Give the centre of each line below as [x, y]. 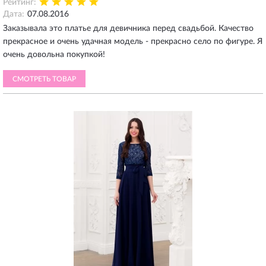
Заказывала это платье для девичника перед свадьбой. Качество [128, 28]
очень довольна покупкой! [54, 55]
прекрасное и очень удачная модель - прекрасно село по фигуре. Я [133, 42]
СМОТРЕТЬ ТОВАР [44, 79]
